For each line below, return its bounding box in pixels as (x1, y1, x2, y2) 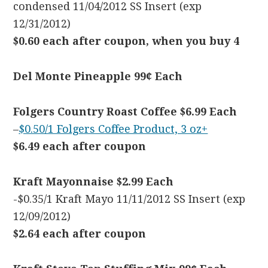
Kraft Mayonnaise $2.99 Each (13, 175, 174, 188)
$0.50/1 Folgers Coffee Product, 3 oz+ (19, 123, 208, 135)
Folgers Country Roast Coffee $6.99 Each (13, 105, 237, 118)
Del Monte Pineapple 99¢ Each (13, 70, 183, 83)
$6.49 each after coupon (13, 140, 147, 153)
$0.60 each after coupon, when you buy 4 (13, 35, 240, 47)
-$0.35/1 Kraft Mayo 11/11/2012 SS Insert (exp (13, 193, 246, 205)
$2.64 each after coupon (13, 227, 147, 240)
